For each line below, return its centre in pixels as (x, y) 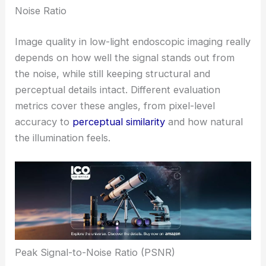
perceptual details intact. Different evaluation (118, 89)
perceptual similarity (119, 121)
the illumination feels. (63, 137)
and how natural (204, 121)
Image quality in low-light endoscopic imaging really (133, 41)
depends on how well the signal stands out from (125, 57)
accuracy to (44, 121)
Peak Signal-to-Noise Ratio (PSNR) (95, 253)
